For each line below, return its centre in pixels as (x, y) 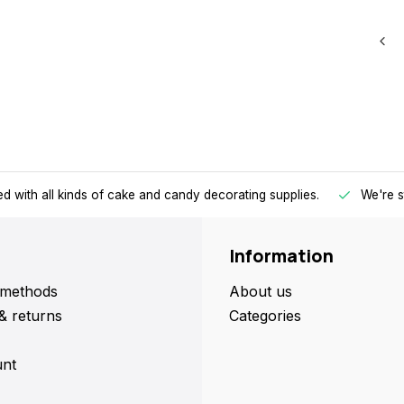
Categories (265, 316)
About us (261, 291)
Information (281, 256)
